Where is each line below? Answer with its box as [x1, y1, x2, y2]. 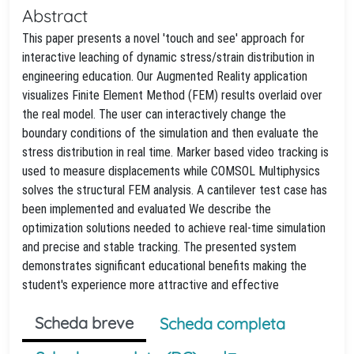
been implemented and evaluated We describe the [22, 201, 271, 217]
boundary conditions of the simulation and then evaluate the [22, 126, 318, 141]
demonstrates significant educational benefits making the [22, 258, 307, 273]
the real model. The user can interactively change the [22, 107, 286, 122]
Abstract [22, 5, 88, 26]
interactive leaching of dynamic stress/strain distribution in [22, 50, 314, 65]
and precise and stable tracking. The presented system [22, 239, 296, 254]
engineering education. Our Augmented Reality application [22, 69, 307, 84]
